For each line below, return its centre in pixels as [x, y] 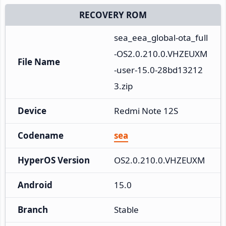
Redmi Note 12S [146, 110]
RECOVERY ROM [113, 15]
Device [32, 110]
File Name [39, 62]
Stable [126, 209]
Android [35, 185]
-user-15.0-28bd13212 [158, 70]
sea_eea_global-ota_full [161, 37]
